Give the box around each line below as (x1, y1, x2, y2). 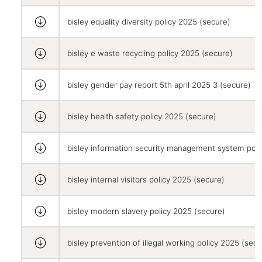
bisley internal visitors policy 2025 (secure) (67, 175, 225, 185)
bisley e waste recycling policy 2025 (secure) (67, 49, 233, 58)
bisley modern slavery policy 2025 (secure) (67, 206, 225, 216)
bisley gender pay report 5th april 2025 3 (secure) (67, 80, 251, 90)
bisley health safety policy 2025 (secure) (67, 112, 216, 122)
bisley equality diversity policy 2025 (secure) (67, 17, 230, 27)
